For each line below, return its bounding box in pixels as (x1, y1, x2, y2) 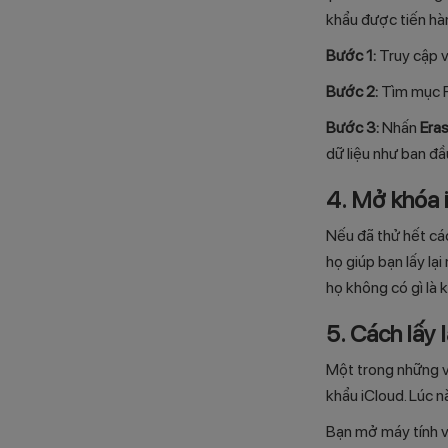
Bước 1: (326, 46, 376, 66)
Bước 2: (326, 82, 378, 102)
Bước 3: (326, 118, 379, 138)
